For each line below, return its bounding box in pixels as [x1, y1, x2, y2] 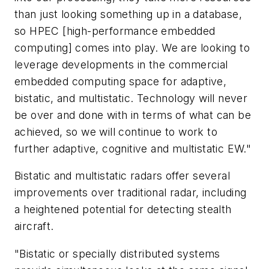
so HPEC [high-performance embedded [14, 24, 216, 37]
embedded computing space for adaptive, [14, 74, 227, 88]
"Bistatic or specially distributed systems [14, 247, 220, 260]
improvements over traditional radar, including [14, 186, 247, 199]
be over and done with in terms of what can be [14, 108, 251, 121]
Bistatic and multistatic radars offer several [14, 169, 230, 183]
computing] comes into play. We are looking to [14, 41, 250, 54]
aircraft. [14, 220, 54, 233]
